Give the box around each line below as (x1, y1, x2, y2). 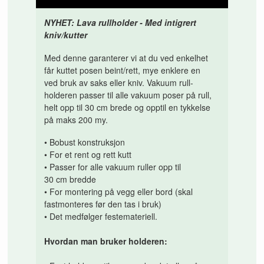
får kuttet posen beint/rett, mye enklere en (44, 64, 201, 76)
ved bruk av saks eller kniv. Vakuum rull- (44, 76, 194, 88)
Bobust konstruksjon (49, 136, 126, 148)
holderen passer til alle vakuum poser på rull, (44, 88, 212, 101)
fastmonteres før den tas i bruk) (44, 198, 162, 210)
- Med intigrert (137, 16, 197, 29)
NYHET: (44, 16, 75, 29)
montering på (65, 186, 115, 198)
